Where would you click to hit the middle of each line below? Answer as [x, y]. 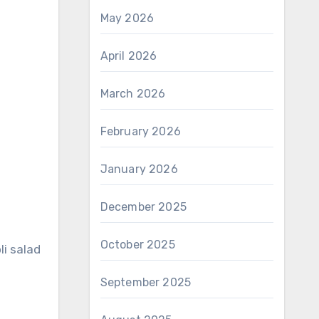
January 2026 [139, 169]
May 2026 [127, 18]
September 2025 [146, 282]
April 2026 [129, 56]
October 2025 [137, 245]
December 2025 [143, 207]
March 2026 [133, 94]
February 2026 [141, 131]
